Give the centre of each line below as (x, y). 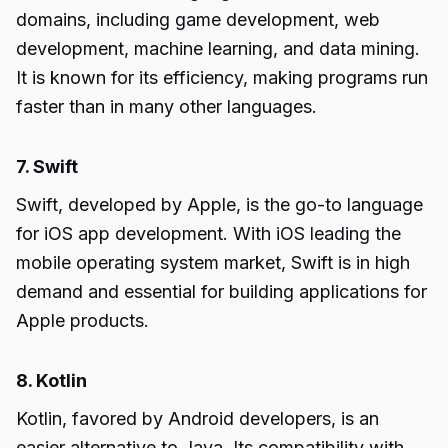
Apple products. (82, 320)
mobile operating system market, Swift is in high (213, 262)
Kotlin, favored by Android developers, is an (197, 418)
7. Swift (47, 166)
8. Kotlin (51, 380)
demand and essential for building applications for (221, 291)
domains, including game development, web (198, 19)
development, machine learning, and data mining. (218, 48)
